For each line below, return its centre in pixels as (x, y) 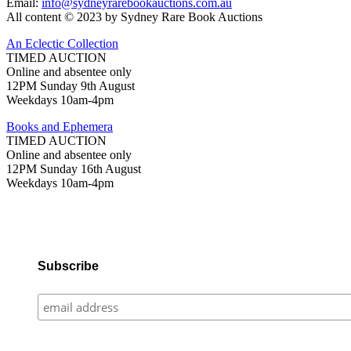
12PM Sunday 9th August (71, 86)
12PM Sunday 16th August (74, 169)
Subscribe (68, 266)
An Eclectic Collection (62, 44)
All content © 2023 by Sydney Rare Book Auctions (134, 17)
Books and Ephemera (60, 127)
